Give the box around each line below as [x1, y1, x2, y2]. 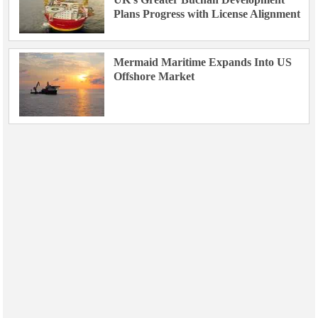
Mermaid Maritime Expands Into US [113, 56, 292, 69]
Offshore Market [113, 70, 194, 83]
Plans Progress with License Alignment [113, 8, 300, 21]
